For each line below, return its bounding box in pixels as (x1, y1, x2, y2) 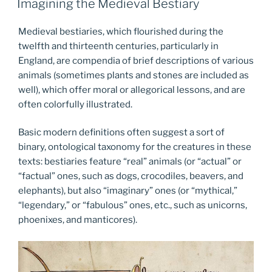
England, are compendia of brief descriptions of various (18, 55, 254, 66)
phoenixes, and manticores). (18, 214, 137, 226)
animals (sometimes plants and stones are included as (18, 69, 249, 81)
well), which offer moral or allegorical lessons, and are (18, 84, 245, 95)
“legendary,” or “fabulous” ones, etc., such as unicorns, (18, 200, 247, 211)
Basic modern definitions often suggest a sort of (18, 127, 225, 138)
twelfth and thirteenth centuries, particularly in (18, 40, 219, 52)
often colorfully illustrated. (18, 98, 132, 110)
